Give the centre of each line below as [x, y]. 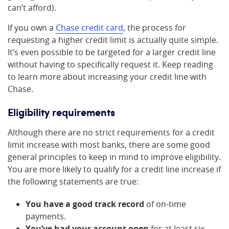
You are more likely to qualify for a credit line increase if [114, 169]
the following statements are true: [73, 181]
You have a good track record [85, 204]
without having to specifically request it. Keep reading [110, 64]
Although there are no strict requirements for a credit [111, 132]
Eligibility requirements [61, 112]
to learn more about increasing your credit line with [107, 77]
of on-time [165, 204]
